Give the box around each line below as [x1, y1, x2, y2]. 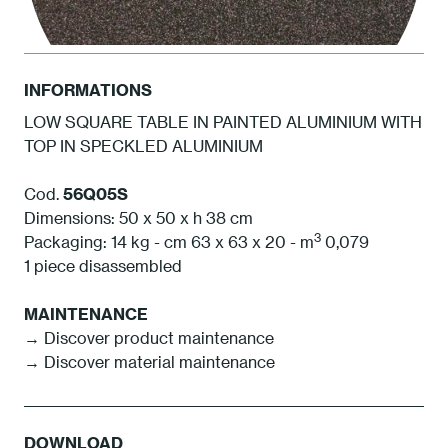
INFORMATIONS [24, 80, 152, 100]
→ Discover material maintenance [24, 352, 275, 372]
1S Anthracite [186, 154, 262, 169]
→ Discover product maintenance [24, 328, 274, 348]
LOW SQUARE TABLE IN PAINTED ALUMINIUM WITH [24, 112, 422, 132]
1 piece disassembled [24, 256, 182, 276]
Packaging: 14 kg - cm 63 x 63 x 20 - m [24, 232, 314, 252]
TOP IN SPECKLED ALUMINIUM [24, 136, 263, 156]
